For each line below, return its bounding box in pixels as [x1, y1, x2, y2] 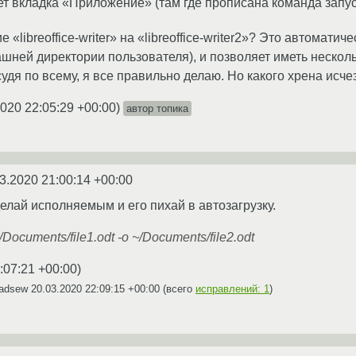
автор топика [126, 102, 188, 114]
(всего [160, 282, 195, 295]
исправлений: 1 [195, 282, 269, 295]
